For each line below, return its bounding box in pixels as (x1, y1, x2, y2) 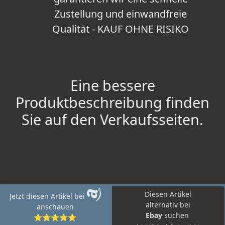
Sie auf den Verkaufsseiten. (22, 109, 203, 130)
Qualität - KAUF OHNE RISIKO (52, 22, 189, 36)
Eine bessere (70, 75, 155, 95)
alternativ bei (146, 200, 191, 210)
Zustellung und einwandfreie (54, 7, 187, 21)
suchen (164, 210, 191, 220)
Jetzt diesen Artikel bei (9, 191, 87, 201)
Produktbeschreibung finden (16, 92, 209, 113)
